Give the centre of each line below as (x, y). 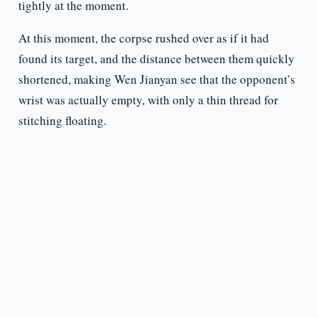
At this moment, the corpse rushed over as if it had (143, 38)
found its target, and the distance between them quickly (156, 59)
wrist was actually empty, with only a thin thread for (148, 100)
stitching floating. (62, 121)
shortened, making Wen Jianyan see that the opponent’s (157, 79)
